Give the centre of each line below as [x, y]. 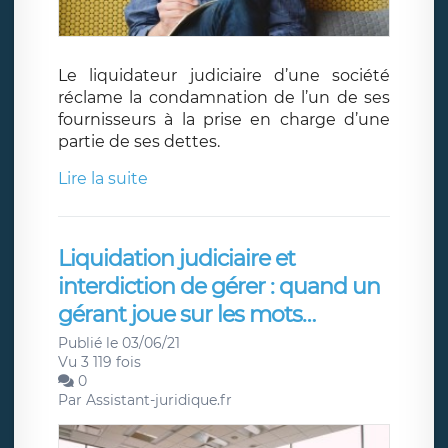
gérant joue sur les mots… [186, 315]
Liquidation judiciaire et [176, 259]
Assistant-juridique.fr [159, 400]
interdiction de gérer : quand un [219, 287]
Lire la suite [103, 179]
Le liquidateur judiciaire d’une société [224, 76]
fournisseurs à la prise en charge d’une [224, 120]
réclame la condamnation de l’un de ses [224, 98]
